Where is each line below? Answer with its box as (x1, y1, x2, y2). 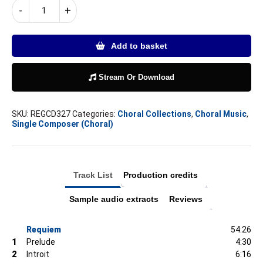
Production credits (123, 170, 198, 180)
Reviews (168, 194, 203, 204)
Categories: (72, 109, 117, 119)
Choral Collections (117, 109, 191, 119)
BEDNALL (29, 11, 65, 21)
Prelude (26, 237, 55, 247)
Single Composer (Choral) (12, 119, 113, 129)
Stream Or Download (96, 73, 174, 82)
